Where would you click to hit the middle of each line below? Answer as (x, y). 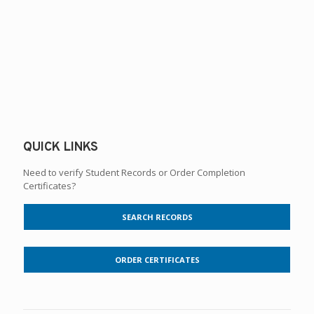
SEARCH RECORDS (157, 217)
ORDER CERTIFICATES (157, 259)
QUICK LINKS (61, 148)
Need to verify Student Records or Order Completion (134, 173)
